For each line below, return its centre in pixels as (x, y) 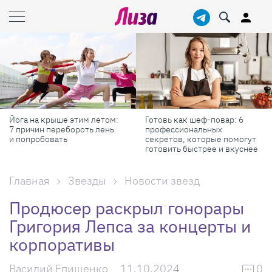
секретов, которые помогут (201, 139)
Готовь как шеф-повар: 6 (194, 119)
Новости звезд (162, 180)
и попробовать (38, 139)
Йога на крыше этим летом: (64, 119)
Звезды (87, 180)
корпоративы (62, 244)
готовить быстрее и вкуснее (202, 148)
